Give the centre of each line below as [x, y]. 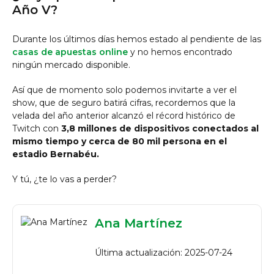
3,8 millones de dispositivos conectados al [160, 128]
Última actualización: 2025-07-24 [163, 253]
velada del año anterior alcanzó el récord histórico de [124, 116]
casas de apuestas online [70, 52]
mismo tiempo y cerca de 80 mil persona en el [120, 141]
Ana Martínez [138, 223]
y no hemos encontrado [180, 52]
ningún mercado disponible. [71, 65]
